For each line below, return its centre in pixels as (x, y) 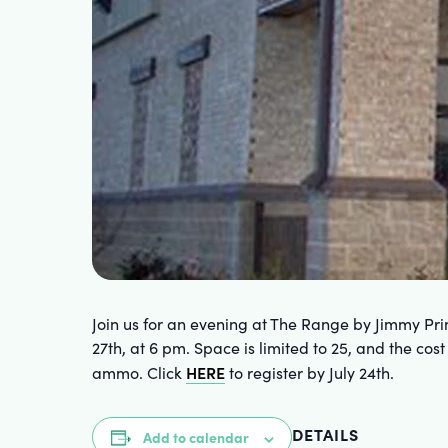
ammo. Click (139, 372)
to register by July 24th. (309, 372)
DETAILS (325, 434)
